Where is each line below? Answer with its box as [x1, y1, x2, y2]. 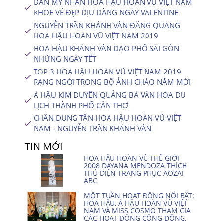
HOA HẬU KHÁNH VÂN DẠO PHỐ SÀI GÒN [34, 43, 179, 53]
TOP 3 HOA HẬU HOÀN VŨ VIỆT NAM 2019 [34, 67, 181, 76]
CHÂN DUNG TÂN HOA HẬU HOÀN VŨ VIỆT [34, 113, 181, 123]
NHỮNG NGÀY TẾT [34, 54, 96, 64]
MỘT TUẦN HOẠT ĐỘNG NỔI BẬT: [84, 191, 194, 200]
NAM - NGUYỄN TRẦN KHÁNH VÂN [34, 123, 151, 133]
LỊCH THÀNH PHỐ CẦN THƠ [34, 100, 128, 110]
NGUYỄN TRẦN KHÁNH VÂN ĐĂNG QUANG [34, 20, 180, 30]
